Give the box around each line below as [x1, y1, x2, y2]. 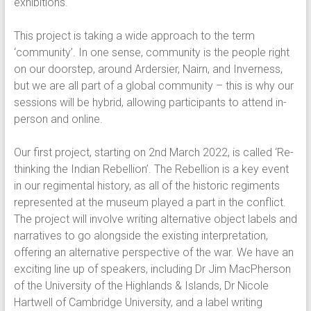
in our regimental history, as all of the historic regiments [13, 179, 280, 192]
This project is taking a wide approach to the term [13, 29, 255, 42]
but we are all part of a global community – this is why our [13, 79, 294, 92]
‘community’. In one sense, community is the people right [13, 46, 289, 59]
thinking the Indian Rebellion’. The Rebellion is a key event [13, 162, 289, 176]
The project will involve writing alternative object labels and [13, 212, 297, 226]
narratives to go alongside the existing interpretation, [13, 229, 268, 242]
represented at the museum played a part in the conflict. [13, 196, 286, 209]
